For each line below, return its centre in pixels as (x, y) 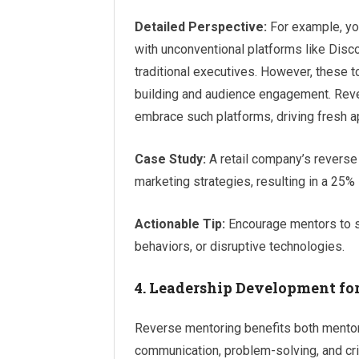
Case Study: (170, 159)
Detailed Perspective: (201, 27)
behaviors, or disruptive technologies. (240, 246)
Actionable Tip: (180, 224)
